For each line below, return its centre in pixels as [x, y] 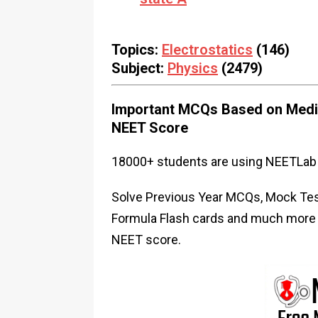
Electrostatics [207, 50]
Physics [193, 68]
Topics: [137, 50]
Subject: [139, 68]
